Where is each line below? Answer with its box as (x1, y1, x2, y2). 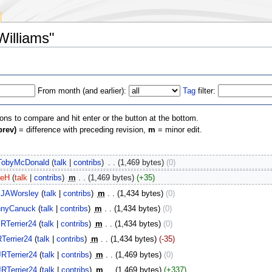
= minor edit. (155, 125, 202, 134)
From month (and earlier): (38, 86, 127, 95)
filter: (195, 86, 216, 95)
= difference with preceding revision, (16, 125, 148, 134)
